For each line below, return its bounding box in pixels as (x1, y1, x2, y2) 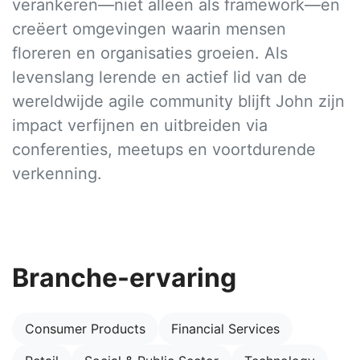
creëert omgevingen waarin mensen (12, 19, 286, 39)
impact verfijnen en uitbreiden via (12, 116, 268, 136)
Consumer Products (25, 321, 145, 337)
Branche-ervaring (12, 262, 236, 294)
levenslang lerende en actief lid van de (12, 67, 307, 88)
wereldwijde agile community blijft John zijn (12, 92, 345, 112)
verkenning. (12, 164, 102, 184)
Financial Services (171, 321, 280, 337)
